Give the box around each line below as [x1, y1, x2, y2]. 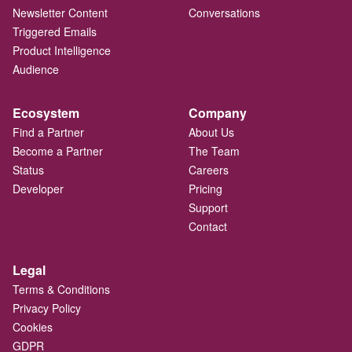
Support [189, 200, 228, 215]
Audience [13, 61, 59, 77]
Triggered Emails [13, 24, 97, 39]
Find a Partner [13, 124, 84, 140]
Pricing [189, 181, 222, 196]
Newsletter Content [13, 5, 108, 20]
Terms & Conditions [13, 281, 110, 297]
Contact [189, 218, 227, 234]
